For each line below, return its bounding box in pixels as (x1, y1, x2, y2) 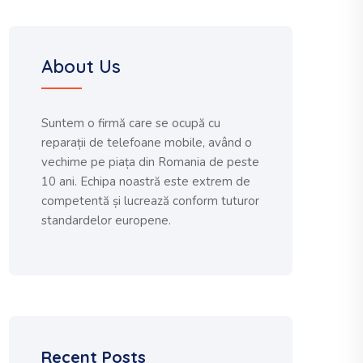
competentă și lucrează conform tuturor (41, 193, 259, 209)
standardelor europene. (41, 212, 171, 228)
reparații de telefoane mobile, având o (41, 135, 252, 151)
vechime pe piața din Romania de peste (41, 154, 259, 170)
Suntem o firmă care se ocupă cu (41, 115, 220, 131)
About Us (41, 55, 121, 78)
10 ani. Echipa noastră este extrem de (41, 173, 250, 190)
